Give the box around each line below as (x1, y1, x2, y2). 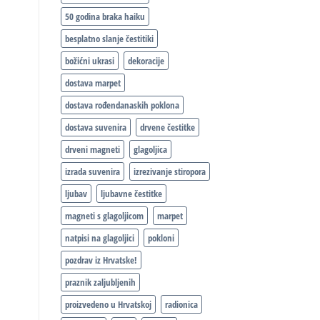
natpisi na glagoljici (64, 231, 134, 245)
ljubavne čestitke (100, 187, 162, 201)
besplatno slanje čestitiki (64, 32, 154, 46)
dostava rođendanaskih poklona (64, 99, 179, 112)
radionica (164, 298, 198, 311)
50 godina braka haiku (64, 10, 145, 24)
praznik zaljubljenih (64, 276, 136, 289)
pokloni (147, 231, 174, 245)
